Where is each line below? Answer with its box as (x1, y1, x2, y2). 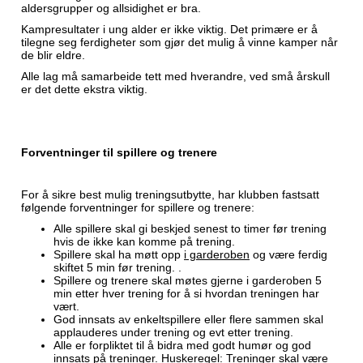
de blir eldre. (21, 49, 85, 62)
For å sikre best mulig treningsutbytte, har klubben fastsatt (21, 188, 319, 201)
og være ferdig (250, 248, 327, 261)
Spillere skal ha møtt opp (53, 248, 184, 261)
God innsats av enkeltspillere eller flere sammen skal (53, 313, 323, 326)
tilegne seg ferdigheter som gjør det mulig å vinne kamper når (21, 36, 338, 49)
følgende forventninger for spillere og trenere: (21, 201, 254, 214)
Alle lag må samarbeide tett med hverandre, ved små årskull (21, 70, 330, 83)
